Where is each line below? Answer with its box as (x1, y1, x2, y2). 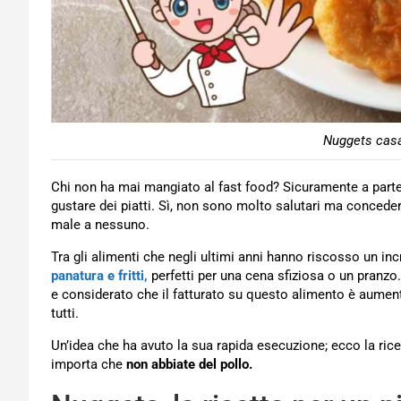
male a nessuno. (51, 216, 149, 233)
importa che (51, 355, 126, 372)
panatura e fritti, (51, 267, 148, 284)
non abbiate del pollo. (126, 355, 252, 372)
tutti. (51, 304, 79, 321)
